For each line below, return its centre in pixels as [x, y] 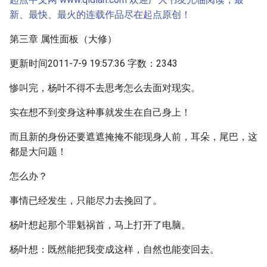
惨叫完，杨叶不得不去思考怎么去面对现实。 [105, 88]
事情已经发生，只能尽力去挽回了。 [86, 201]
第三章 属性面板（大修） [63, 39]
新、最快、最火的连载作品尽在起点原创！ [100, 15]
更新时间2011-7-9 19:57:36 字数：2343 [94, 63]
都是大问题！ [38, 152]
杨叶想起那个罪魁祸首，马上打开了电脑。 [100, 225]
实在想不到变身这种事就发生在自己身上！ [100, 112]
